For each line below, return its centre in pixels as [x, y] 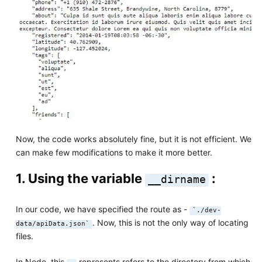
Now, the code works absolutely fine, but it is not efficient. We [133, 139]
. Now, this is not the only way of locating [170, 222]
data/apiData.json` [52, 223]
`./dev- [206, 210]
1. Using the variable [80, 179]
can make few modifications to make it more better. [114, 153]
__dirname [177, 180]
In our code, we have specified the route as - [102, 209]
